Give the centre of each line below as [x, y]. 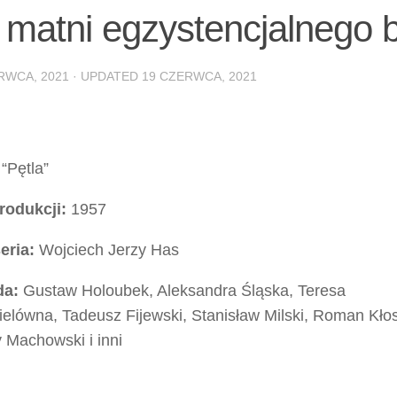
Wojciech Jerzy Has [107, 249]
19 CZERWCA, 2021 [199, 76]
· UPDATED [105, 76]
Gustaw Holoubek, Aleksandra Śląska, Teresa [182, 290]
